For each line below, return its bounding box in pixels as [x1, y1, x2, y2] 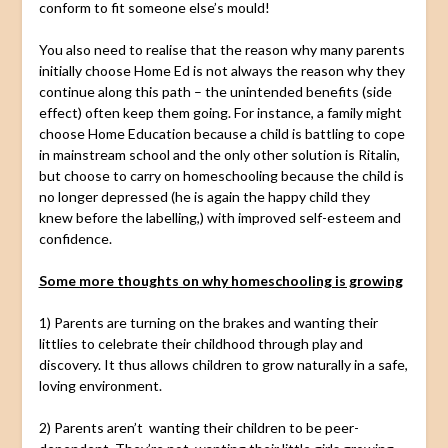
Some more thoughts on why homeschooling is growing [38, 271, 403, 289]
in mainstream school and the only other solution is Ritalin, [38, 145, 400, 163]
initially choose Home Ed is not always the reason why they [38, 61, 405, 79]
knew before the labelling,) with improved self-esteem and [38, 208, 401, 226]
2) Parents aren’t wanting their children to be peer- [38, 418, 359, 436]
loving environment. [38, 376, 162, 394]
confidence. [38, 229, 112, 247]
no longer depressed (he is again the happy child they [38, 187, 370, 205]
